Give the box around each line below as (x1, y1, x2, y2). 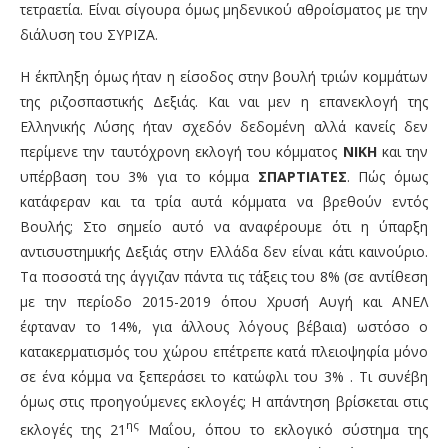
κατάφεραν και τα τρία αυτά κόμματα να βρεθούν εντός (20, 192, 428, 212)
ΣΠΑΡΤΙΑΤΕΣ (249, 167, 347, 187)
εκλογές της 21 (20, 419, 126, 439)
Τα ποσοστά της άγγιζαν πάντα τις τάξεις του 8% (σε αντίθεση (20, 267, 428, 287)
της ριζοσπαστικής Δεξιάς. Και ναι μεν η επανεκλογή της (20, 92, 428, 112)
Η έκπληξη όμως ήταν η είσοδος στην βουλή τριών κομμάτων (20, 67, 428, 87)
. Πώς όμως (346, 167, 428, 187)
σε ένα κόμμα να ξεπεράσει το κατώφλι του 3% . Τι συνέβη (20, 367, 428, 387)
